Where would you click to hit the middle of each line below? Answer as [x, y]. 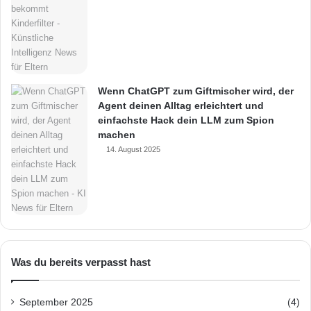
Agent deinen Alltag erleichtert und [181, 106]
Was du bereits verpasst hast [81, 262]
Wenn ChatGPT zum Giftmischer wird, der [196, 91]
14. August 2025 [133, 150]
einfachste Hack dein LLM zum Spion [186, 120]
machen [117, 135]
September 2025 [56, 303]
